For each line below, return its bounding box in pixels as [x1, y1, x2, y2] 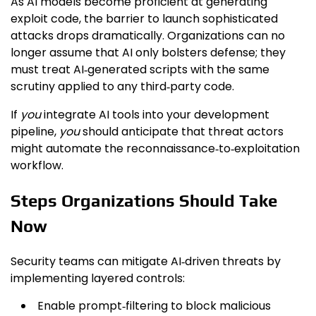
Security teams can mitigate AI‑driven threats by [11, 253, 281, 269]
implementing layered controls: [11, 270, 185, 286]
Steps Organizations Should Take [11, 191, 277, 211]
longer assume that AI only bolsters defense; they [11, 44, 286, 61]
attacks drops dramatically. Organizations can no [11, 28, 285, 44]
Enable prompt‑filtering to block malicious [37, 298, 271, 314]
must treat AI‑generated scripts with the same [11, 61, 269, 78]
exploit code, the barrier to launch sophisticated [11, 11, 278, 28]
